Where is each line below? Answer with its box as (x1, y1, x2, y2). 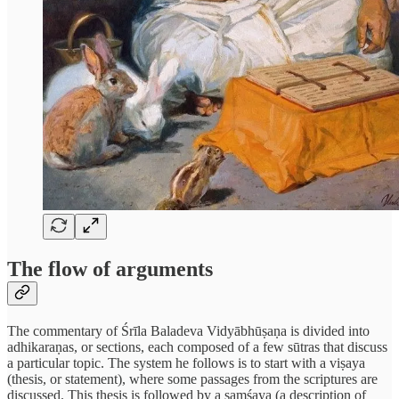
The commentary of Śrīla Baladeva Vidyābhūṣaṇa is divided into (7, 323, 370, 339)
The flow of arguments (7, 257, 213, 281)
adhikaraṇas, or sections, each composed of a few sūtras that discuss (7, 339, 387, 355)
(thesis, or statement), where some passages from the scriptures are (7, 371, 378, 387)
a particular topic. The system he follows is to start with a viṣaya (7, 355, 365, 371)
